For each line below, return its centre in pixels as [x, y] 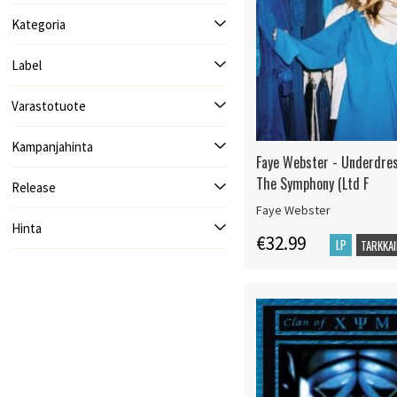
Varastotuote [49, 106]
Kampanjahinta [53, 147]
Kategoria [39, 24]
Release [34, 187]
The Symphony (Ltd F [313, 184]
